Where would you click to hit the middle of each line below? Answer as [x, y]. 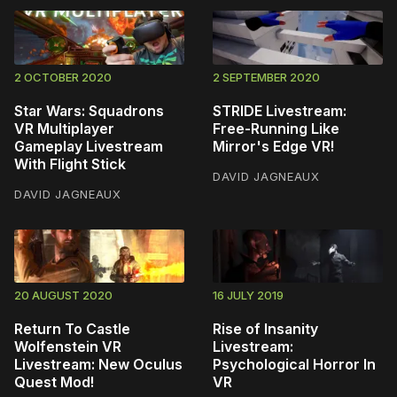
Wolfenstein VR [68, 347]
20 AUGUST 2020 [63, 296]
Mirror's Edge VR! [273, 146]
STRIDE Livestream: [280, 110]
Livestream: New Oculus [98, 365]
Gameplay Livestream [89, 146]
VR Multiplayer [64, 128]
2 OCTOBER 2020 [63, 77]
